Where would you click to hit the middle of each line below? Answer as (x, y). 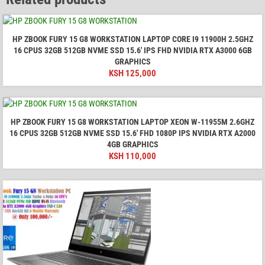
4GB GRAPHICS (132, 144)
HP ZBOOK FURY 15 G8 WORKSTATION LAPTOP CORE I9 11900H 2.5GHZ (132, 39)
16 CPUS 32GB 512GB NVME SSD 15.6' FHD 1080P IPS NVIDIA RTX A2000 (132, 133)
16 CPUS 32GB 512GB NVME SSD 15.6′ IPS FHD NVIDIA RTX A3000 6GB (132, 50)
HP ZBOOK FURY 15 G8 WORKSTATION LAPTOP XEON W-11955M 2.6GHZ (132, 122)
